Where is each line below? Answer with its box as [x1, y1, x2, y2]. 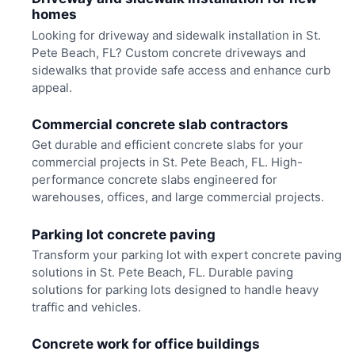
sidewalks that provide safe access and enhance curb [31, 62, 330, 78]
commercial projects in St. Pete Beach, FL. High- [31, 155, 303, 170]
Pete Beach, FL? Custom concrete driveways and [31, 44, 306, 60]
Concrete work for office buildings [31, 336, 260, 353]
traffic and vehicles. [31, 299, 141, 315]
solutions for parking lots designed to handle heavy [31, 281, 319, 297]
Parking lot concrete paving [31, 226, 216, 242]
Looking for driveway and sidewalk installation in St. [31, 27, 321, 43]
